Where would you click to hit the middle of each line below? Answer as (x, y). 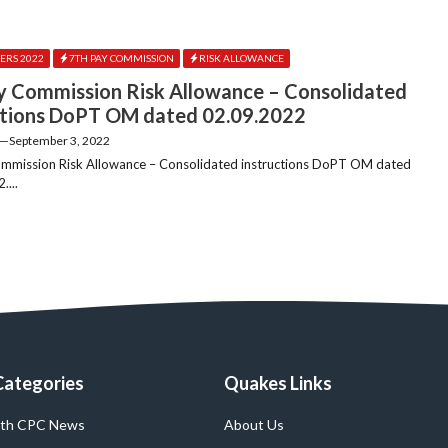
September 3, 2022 (60, 141)
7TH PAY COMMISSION (122, 57)
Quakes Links (278, 383)
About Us (254, 425)
